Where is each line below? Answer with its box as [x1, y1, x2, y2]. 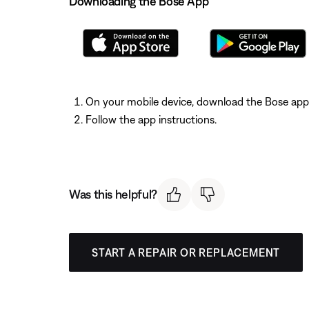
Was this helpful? [69, 187, 157, 202]
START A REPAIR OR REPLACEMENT [92, 246, 281, 259]
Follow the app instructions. [86, 112, 217, 126]
